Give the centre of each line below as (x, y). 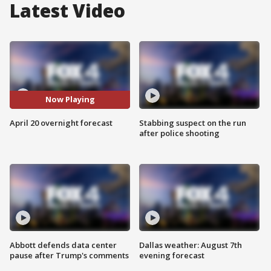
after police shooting (179, 133)
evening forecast (172, 256)
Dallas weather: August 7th (191, 245)
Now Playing (70, 100)
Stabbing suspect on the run (193, 122)
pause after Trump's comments (69, 256)
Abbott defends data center (63, 245)
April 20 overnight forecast (61, 122)
